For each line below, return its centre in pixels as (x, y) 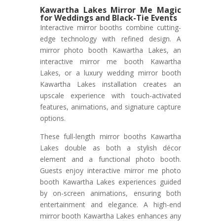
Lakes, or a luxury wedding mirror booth (110, 73)
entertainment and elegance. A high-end (110, 205)
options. (53, 118)
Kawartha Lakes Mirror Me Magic (110, 10)
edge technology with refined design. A (110, 39)
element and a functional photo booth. (110, 159)
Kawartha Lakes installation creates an (110, 84)
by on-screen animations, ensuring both (110, 193)
